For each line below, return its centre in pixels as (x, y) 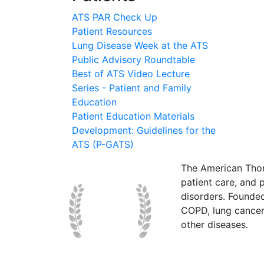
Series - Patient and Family (132, 88)
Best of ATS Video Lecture (131, 74)
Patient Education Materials (133, 116)
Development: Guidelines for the (144, 130)
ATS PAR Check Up (115, 17)
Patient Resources (112, 31)
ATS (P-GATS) (103, 144)
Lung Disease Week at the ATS (140, 45)
